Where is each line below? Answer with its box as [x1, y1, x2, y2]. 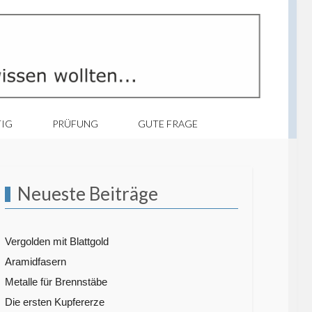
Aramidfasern [5, 255, 67, 267]
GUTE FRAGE [138, 118, 198, 130]
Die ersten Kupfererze [5, 295, 105, 308]
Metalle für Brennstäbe [5, 275, 108, 288]
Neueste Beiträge [17, 182, 159, 205]
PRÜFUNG [52, 118, 99, 130]
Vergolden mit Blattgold [5, 235, 109, 247]
